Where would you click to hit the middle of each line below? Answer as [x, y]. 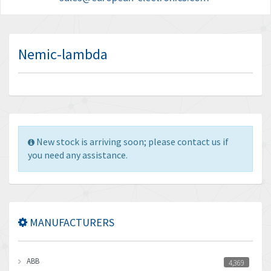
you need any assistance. [78, 155]
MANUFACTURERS [71, 222]
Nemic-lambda [63, 54]
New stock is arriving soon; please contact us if [132, 142]
